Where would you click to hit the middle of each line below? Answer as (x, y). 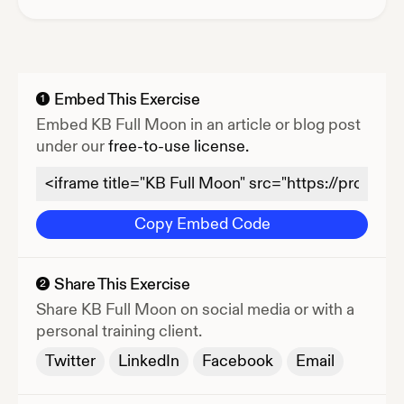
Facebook (238, 361)
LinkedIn (149, 361)
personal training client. (119, 331)
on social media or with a (266, 309)
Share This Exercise (122, 284)
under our (70, 146)
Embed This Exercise (127, 99)
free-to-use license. (179, 146)
